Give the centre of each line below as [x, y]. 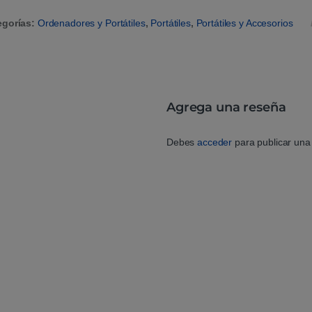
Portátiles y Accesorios [244, 23]
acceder [215, 142]
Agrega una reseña [226, 108]
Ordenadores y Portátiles [91, 23]
